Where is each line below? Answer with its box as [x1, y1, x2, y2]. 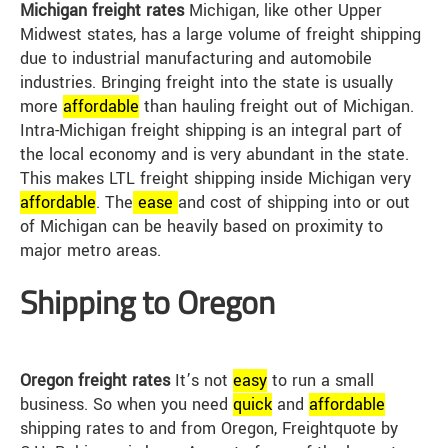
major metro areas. [20, 239, 161, 263]
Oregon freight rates [20, 369, 170, 393]
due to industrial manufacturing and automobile [20, 47, 372, 71]
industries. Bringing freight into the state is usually [20, 71, 393, 95]
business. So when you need [20, 393, 233, 417]
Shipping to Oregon [20, 278, 275, 327]
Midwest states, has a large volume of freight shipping [20, 23, 421, 47]
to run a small [267, 369, 374, 393]
